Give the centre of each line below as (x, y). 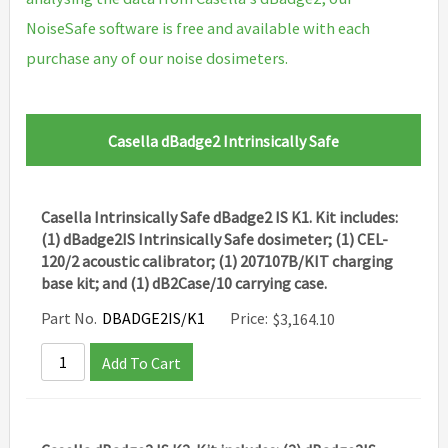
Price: (248, 318)
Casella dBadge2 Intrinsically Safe (224, 141)
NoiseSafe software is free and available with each (198, 28)
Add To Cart (142, 363)
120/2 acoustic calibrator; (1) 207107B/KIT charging (217, 261)
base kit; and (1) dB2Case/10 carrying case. (184, 283)
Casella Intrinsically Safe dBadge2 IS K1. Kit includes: (220, 217)
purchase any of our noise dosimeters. (157, 58)
